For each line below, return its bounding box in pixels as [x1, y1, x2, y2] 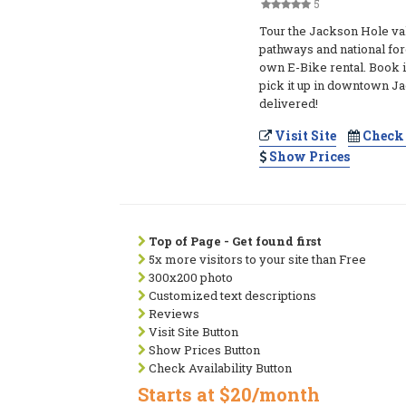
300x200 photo [146, 269, 233, 285]
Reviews [146, 305, 199, 322]
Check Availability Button [146, 360, 292, 376]
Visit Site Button [146, 324, 238, 340]
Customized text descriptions [146, 287, 316, 304]
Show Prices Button [146, 342, 260, 358]
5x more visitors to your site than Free [146, 251, 366, 267]
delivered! [259, 95, 319, 111]
